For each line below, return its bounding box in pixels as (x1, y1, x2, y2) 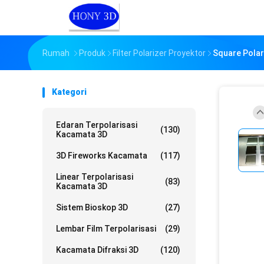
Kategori (52, 87, 87, 97)
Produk (79, 48, 105, 58)
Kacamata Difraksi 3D (56, 245, 138, 255)
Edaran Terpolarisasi (56, 120, 137, 130)
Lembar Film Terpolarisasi (56, 224, 156, 233)
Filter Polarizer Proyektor (113, 48, 206, 58)
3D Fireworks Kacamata (56, 151, 147, 160)
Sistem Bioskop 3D (56, 203, 128, 212)
